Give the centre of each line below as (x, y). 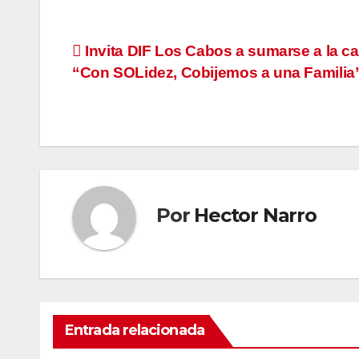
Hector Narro (255, 215)
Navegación (144, 57)
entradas (125, 123)
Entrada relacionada (135, 331)
